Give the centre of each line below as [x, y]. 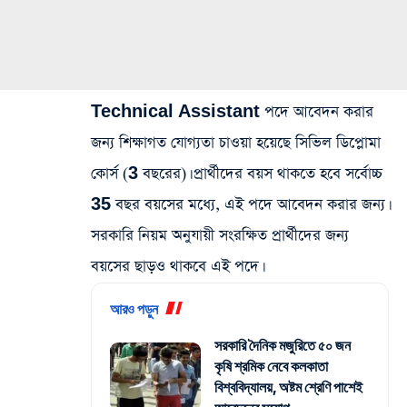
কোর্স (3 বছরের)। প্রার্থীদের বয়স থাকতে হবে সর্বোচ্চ [237, 174]
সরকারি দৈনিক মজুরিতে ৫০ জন [283, 345]
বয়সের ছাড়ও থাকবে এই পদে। [176, 266]
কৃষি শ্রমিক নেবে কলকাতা [271, 366]
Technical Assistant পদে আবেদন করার [232, 112]
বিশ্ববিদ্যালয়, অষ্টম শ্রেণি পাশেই [288, 387]
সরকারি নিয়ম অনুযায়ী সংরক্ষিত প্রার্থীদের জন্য [220, 235]
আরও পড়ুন [134, 309]
